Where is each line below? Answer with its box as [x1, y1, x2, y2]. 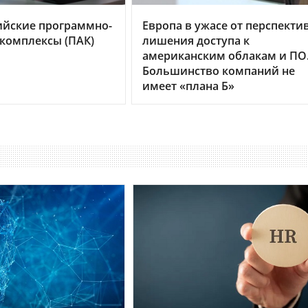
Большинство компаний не [142, 63, 295, 79]
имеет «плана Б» [142, 78, 234, 94]
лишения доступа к [142, 33, 250, 49]
